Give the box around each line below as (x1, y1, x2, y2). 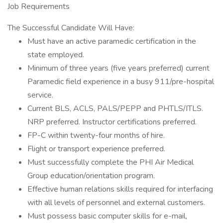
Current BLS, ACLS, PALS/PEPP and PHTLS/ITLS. (27, 103, 203, 114)
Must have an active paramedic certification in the (27, 36, 196, 47)
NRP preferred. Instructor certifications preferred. (27, 116, 197, 127)
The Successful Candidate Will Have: (7, 22, 134, 33)
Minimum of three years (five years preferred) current (27, 63, 210, 74)
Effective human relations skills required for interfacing (27, 184, 213, 195)
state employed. (27, 49, 84, 60)
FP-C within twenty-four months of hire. (27, 130, 165, 141)
